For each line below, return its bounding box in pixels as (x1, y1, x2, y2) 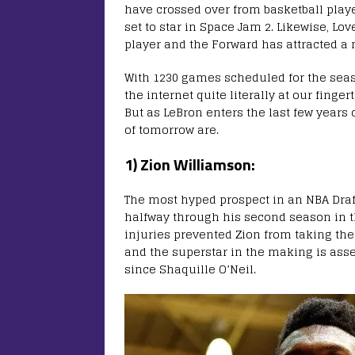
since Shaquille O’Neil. (124, 259, 259, 280)
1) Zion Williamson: (124, 152, 255, 177)
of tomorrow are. (124, 120, 219, 140)
